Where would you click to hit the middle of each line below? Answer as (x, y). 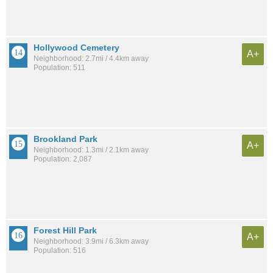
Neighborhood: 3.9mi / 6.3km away (91, 241)
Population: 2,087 (63, 159)
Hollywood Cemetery (76, 47)
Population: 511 (59, 67)
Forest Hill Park (65, 230)
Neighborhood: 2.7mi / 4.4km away (91, 58)
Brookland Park (66, 139)
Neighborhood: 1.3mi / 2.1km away (91, 150)
